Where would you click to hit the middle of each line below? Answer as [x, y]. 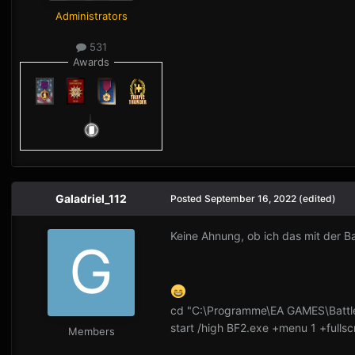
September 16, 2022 [250, 198]
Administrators [91, 15]
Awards [91, 62]
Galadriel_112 [91, 198]
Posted [187, 198]
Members [91, 331]
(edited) [317, 198]
